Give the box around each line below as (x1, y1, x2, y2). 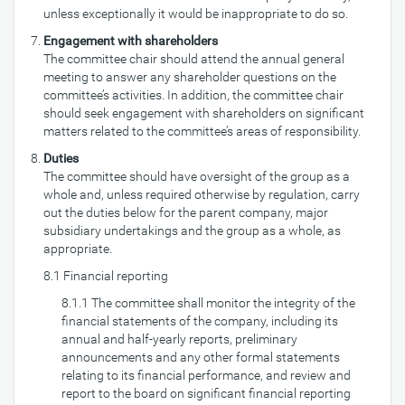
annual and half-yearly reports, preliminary (61, 332, 297, 346)
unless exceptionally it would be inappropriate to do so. (43, 6, 348, 21)
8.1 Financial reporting (43, 268, 168, 283)
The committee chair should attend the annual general (43, 52, 344, 66)
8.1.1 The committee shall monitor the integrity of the (61, 296, 355, 310)
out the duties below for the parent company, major (43, 205, 328, 220)
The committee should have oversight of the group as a (43, 169, 350, 184)
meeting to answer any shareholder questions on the (43, 70, 336, 84)
